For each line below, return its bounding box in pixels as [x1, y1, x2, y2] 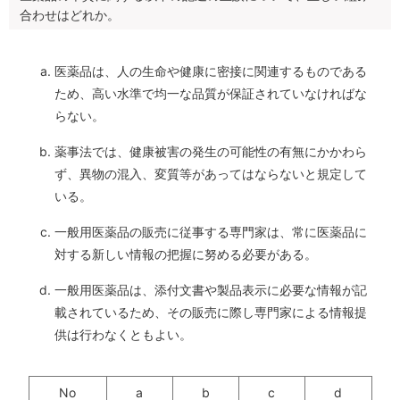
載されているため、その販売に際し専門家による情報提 [54, 304, 367, 321]
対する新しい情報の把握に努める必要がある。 [54, 246, 317, 262]
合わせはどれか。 [20, 7, 120, 23]
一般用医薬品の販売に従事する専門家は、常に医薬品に [54, 224, 367, 240]
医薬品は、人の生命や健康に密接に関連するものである [54, 63, 367, 79]
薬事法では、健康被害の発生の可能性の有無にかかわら [54, 144, 367, 160]
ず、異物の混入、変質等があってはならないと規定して [54, 166, 367, 182]
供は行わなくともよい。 [54, 327, 192, 343]
